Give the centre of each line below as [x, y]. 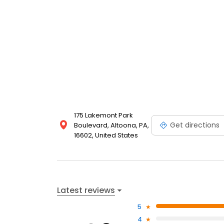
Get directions [195, 125]
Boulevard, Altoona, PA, [111, 125]
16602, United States [106, 135]
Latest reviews [86, 190]
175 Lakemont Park [103, 115]
